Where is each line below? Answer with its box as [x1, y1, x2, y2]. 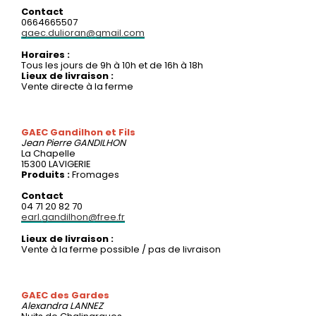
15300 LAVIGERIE [21, 157, 90, 171]
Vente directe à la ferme [21, 79, 133, 93]
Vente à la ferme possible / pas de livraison [21, 242, 221, 256]
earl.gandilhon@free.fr [21, 209, 125, 224]
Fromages [72, 167, 119, 181]
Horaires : [21, 47, 70, 61]
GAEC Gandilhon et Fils [21, 125, 135, 139]
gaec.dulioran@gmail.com [21, 25, 145, 39]
